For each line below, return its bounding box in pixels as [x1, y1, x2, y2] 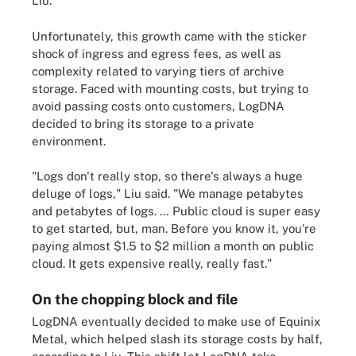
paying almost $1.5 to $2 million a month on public [32, 239, 314, 253]
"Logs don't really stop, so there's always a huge [32, 169, 303, 183]
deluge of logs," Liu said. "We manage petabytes [32, 187, 304, 200]
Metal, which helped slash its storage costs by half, [32, 331, 323, 346]
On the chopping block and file [32, 290, 238, 308]
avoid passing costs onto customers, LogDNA [32, 99, 284, 113]
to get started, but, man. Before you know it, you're [32, 222, 316, 235]
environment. [32, 133, 106, 148]
